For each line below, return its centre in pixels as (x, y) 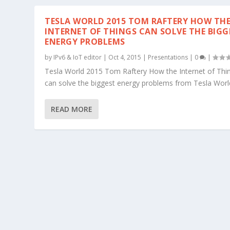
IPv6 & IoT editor (78, 57)
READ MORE (72, 109)
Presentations (168, 57)
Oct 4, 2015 (125, 57)
